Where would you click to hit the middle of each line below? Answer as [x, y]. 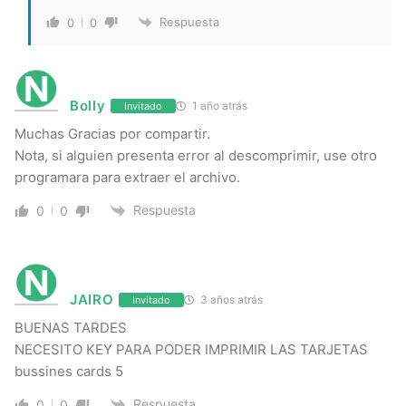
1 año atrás [218, 106]
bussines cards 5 [69, 372]
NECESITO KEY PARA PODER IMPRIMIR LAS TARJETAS [191, 350]
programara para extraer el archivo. [127, 178]
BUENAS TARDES [71, 328]
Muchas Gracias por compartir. [112, 134]
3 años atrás [230, 300]
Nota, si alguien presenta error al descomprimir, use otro [196, 156]
